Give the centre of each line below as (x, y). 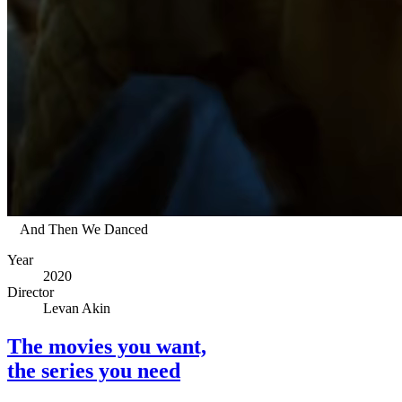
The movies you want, (107, 347)
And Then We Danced (84, 230)
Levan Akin (77, 309)
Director (31, 293)
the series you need (94, 371)
